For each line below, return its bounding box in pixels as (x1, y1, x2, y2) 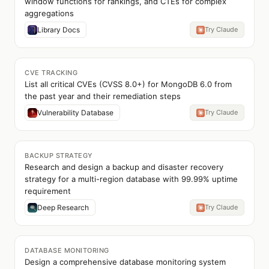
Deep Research (37, 203, 89, 212)
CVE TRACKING (25, 68, 77, 77)
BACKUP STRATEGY (25, 151, 93, 160)
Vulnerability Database (37, 108, 113, 117)
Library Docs (37, 25, 80, 34)
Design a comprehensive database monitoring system (25, 257, 226, 267)
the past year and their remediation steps (25, 91, 181, 101)
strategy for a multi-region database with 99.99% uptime (25, 174, 238, 184)
